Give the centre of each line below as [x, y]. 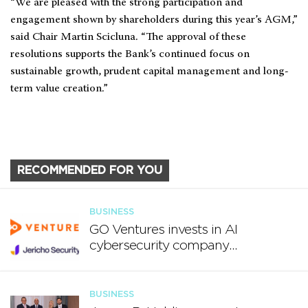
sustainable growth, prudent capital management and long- [150, 72]
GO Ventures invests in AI [163, 230]
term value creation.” [59, 89]
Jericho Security [136, 262]
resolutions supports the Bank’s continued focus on [130, 55]
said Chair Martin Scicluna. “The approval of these [128, 37]
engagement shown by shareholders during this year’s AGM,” [154, 20]
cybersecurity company [159, 246]
